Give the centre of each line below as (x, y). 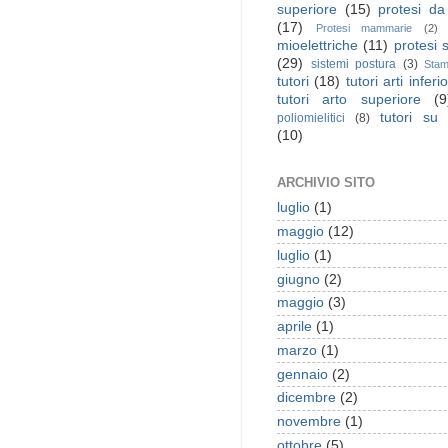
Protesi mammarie (363, 28)
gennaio (302, 374)
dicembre (306, 398)
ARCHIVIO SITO (326, 183)
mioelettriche (317, 46)
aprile (294, 327)
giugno (298, 279)
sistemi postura (353, 64)
